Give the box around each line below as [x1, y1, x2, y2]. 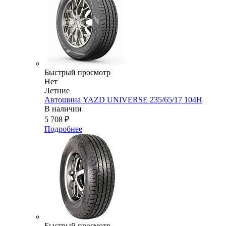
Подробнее [44, 125, 82, 134]
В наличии [44, 104, 82, 114]
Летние [44, 86, 70, 95]
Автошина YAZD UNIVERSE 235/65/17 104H [44, 95, 202, 104]
